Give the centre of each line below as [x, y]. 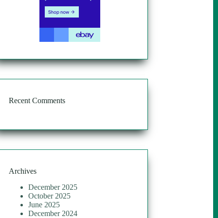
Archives [23, 171]
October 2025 [50, 196]
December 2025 [53, 187]
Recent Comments [37, 101]
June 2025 [44, 204]
